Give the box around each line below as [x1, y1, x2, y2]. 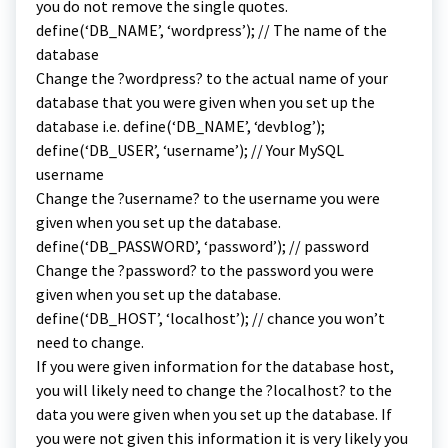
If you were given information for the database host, [36, 355, 394, 376]
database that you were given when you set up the [36, 91, 375, 112]
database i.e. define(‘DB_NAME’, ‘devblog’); [36, 115, 325, 136]
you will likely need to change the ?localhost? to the [36, 379, 392, 400]
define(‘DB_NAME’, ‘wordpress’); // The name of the [36, 19, 387, 40]
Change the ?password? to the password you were [36, 259, 374, 280]
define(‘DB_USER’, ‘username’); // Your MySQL [36, 139, 344, 160]
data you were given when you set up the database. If [36, 403, 392, 424]
